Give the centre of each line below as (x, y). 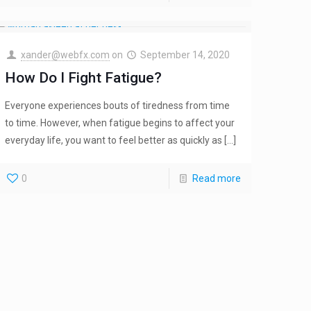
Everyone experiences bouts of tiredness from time (118, 106)
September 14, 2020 (185, 55)
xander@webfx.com (65, 55)
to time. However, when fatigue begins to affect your (120, 123)
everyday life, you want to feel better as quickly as (114, 141)
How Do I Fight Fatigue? (84, 78)
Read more (216, 179)
